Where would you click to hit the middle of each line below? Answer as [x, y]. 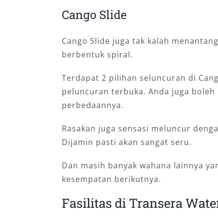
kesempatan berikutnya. [111, 179]
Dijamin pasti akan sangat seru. [127, 142]
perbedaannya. [92, 105]
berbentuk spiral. [97, 55]
